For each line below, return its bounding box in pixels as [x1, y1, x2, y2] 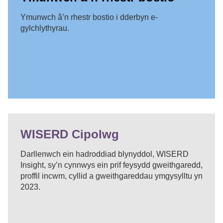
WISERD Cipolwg [20, 127, 119, 141]
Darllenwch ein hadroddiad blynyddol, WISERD [20, 149, 189, 158]
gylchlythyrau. [20, 23, 69, 32]
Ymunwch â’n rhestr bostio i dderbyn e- [20, 12, 158, 21]
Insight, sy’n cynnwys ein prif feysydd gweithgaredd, [20, 160, 203, 169]
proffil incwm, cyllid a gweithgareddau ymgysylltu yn [20, 171, 203, 180]
